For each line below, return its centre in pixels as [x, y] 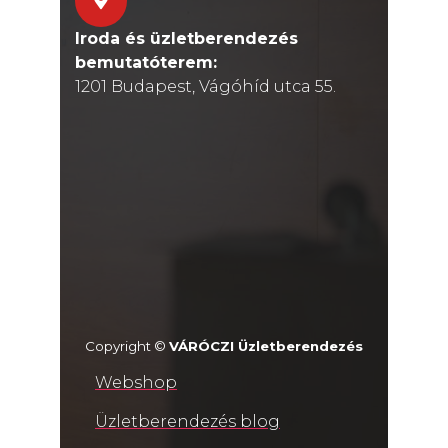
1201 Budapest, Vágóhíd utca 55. [205, 86]
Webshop [136, 383]
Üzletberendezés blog [187, 422]
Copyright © [127, 346]
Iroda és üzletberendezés [186, 38]
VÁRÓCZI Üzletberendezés [266, 346]
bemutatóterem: [146, 62]
